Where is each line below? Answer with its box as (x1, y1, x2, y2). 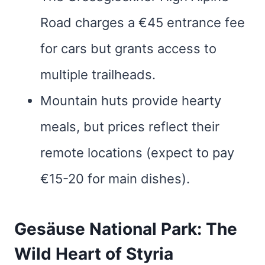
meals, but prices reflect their (40, 119, 219, 134)
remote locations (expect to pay (40, 145, 234, 160)
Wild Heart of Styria (14, 244, 173, 264)
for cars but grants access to (40, 41, 216, 56)
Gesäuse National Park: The (14, 219, 237, 239)
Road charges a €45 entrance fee (40, 15, 245, 30)
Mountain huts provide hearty (40, 93, 221, 108)
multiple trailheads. (40, 67, 156, 82)
